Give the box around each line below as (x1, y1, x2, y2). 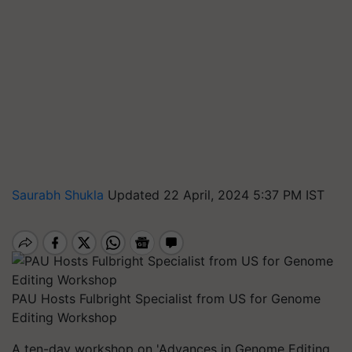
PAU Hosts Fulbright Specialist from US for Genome (12, 291, 321, 306)
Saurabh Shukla (12, 187, 108, 203)
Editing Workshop (12, 310, 117, 325)
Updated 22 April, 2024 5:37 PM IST (108, 187, 324, 203)
